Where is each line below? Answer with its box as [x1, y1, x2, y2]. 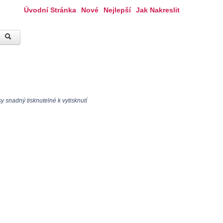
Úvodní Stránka [24, 6, 76, 14]
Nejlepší [104, 6, 131, 14]
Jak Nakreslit [136, 6, 180, 14]
